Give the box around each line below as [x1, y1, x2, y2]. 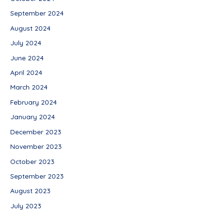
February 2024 [10, 97, 57, 106]
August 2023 [10, 186, 51, 195]
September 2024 [10, 9, 64, 18]
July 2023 [10, 201, 42, 210]
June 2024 [10, 53, 44, 62]
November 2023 [10, 142, 62, 151]
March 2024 [10, 83, 48, 91]
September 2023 [10, 171, 64, 180]
